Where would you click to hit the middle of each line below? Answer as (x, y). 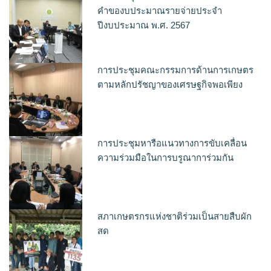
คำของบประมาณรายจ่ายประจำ (160, 11)
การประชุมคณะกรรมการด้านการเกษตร (176, 70)
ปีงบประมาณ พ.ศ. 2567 (144, 25)
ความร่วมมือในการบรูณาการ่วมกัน (166, 157)
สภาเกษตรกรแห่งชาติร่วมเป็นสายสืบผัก (175, 217)
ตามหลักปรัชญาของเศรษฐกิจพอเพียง (170, 84)
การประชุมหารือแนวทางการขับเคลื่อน (172, 143)
